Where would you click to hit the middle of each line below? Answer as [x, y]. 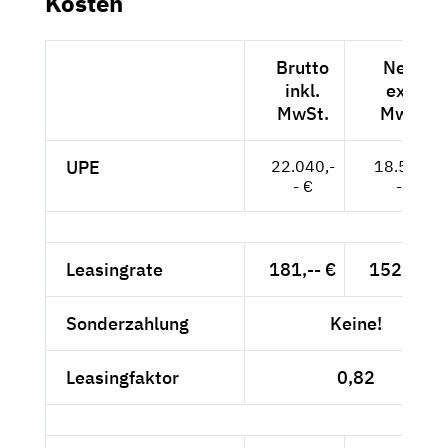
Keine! [356, 324]
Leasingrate [114, 270]
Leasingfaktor [122, 378]
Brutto [302, 68]
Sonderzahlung [127, 324]
